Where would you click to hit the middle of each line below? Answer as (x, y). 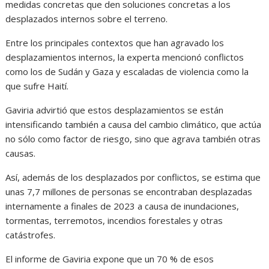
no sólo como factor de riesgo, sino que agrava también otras (133, 139)
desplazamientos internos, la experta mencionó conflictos (125, 57)
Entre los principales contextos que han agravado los (115, 43)
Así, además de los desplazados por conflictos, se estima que (133, 177)
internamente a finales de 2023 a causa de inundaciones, (122, 206)
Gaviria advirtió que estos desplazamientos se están (115, 110)
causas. (21, 153)
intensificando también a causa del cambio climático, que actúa (134, 125)
